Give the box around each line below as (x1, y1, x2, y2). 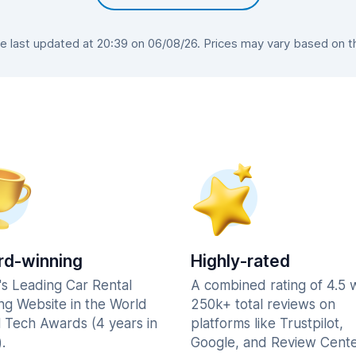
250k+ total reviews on (191, 296, 335, 312)
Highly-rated (191, 251, 290, 271)
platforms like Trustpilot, (191, 315, 343, 331)
